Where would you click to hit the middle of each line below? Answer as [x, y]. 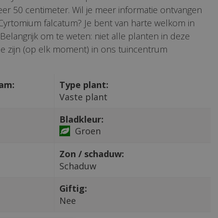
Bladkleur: [81, 119]
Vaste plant [83, 97]
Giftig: [73, 188]
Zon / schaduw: [91, 154]
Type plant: [84, 84]
